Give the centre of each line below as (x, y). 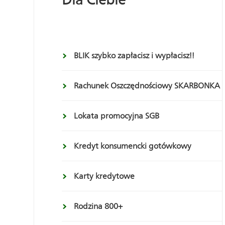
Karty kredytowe (104, 176)
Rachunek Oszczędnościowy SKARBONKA (147, 86)
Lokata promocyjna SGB (117, 116)
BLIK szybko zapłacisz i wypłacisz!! (134, 55)
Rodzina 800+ (98, 206)
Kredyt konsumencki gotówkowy (133, 146)
